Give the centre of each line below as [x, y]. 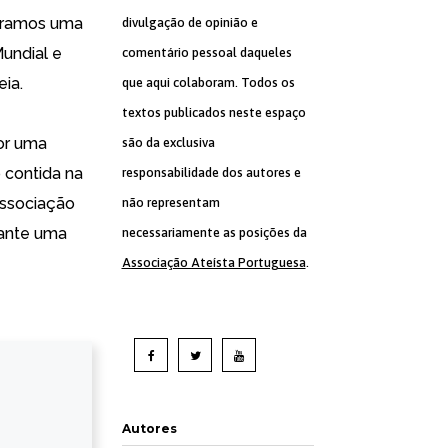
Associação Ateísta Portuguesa [213, 262]
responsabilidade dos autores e [211, 172]
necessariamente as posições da [214, 232]
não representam [170, 202]
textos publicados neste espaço [213, 112]
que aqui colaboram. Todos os [208, 82]
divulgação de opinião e [189, 22]
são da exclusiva [168, 142]
